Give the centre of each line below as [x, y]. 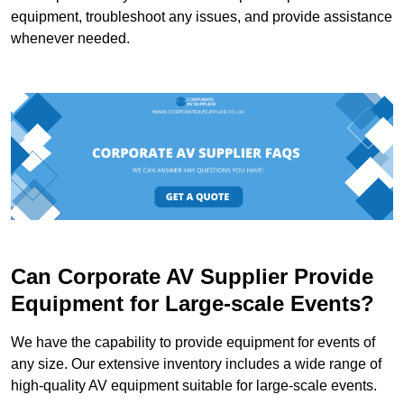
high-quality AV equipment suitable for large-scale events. [194, 386]
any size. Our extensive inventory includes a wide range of [196, 364]
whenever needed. [70, 39]
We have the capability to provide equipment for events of [193, 343]
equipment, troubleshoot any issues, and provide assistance [202, 17]
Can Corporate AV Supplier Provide [192, 277]
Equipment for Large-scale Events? [193, 304]
